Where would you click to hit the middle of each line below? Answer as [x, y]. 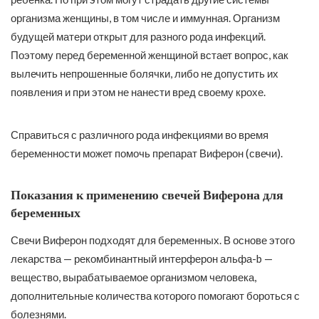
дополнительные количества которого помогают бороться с [155, 296]
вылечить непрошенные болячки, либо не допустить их [145, 73]
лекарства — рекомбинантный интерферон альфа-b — [142, 259]
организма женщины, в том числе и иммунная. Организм [145, 17]
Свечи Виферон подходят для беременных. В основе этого [153, 240]
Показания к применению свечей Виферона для [147, 195]
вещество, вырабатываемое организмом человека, [134, 277]
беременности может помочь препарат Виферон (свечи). [147, 153]
